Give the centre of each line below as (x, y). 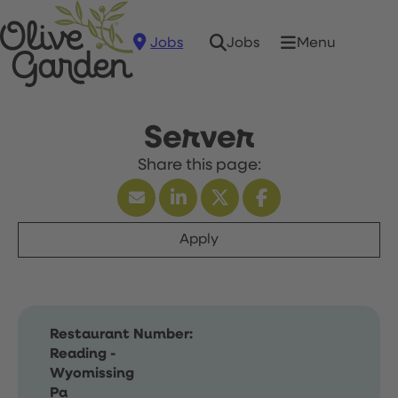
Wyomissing (92, 374)
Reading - (83, 354)
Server (199, 139)
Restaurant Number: (121, 335)
